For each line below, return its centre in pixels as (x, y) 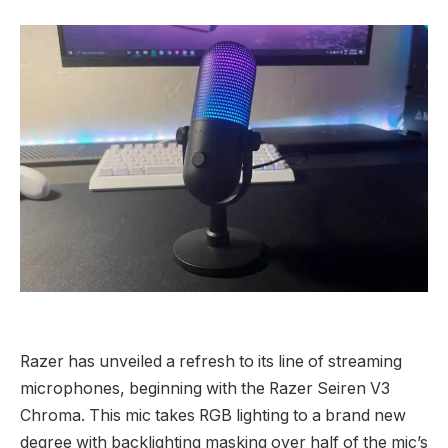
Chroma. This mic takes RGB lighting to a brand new (213, 416)
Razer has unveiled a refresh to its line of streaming (211, 362)
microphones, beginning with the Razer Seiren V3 (205, 389)
